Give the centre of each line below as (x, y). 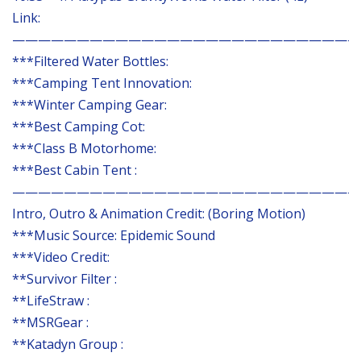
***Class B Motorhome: (84, 148)
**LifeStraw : (51, 300)
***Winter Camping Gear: (89, 104)
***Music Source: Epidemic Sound (114, 235)
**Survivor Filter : (64, 278)
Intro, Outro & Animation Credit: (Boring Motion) (159, 213)
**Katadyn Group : (68, 344)
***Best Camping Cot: (79, 126)
